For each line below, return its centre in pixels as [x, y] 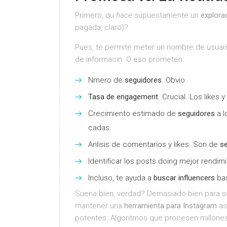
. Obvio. [174, 80]
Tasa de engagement [123, 97]
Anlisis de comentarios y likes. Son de [154, 144]
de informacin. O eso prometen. [130, 59]
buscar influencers [184, 178]
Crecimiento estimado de [133, 113]
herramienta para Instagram [171, 206]
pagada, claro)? [102, 27]
